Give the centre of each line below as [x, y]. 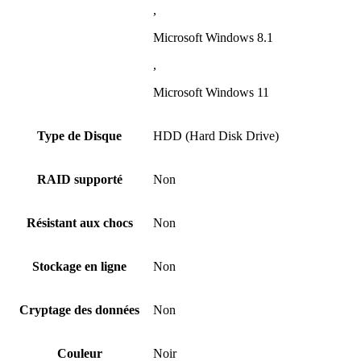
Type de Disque [79, 135]
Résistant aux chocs [79, 222]
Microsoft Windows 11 [211, 92]
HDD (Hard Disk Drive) [216, 135]
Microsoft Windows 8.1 [213, 37]
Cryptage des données [79, 309]
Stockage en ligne [79, 266]
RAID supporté [79, 179]
